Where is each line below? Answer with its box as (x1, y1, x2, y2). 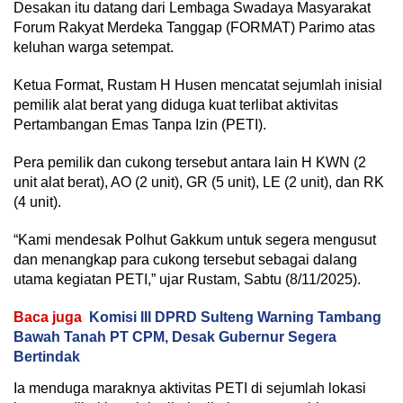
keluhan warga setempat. (13, 40, 174, 55)
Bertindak (13, 349, 80, 364)
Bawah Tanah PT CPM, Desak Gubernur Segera (13, 329, 336, 345)
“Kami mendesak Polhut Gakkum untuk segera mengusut (13, 232, 376, 247)
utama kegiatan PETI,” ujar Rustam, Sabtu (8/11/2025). (13, 272, 361, 287)
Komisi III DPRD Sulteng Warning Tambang (89, 309, 381, 325)
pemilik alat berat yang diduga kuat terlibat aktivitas (13, 97, 338, 112)
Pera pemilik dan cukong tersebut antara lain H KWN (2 (13, 155, 366, 170)
